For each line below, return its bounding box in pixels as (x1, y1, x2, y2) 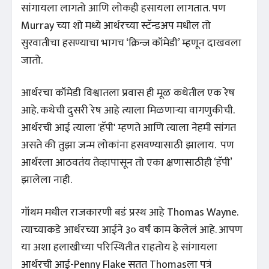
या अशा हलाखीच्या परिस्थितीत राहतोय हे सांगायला (21, 238, 217, 256)
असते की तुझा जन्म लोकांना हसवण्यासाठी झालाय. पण (21, 136, 234, 154)
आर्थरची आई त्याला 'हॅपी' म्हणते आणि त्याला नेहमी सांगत (21, 118, 236, 137)
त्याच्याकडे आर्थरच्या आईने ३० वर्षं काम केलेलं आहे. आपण (21, 220, 243, 239)
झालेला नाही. (21, 171, 72, 189)
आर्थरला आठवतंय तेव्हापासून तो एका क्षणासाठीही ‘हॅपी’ (21, 153, 232, 172)
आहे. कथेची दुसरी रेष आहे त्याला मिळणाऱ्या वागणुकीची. (21, 101, 235, 119)
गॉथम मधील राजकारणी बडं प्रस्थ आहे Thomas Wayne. (21, 203, 238, 222)
